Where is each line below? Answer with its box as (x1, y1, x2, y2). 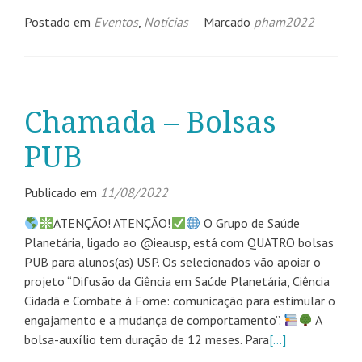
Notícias (144, 14, 188, 30)
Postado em (24, 14, 94, 30)
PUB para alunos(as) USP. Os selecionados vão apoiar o (24, 254, 321, 270)
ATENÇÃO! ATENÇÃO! (53, 215, 171, 231)
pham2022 (254, 14, 314, 30)
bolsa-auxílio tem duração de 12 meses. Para (24, 331, 269, 347)
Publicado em (24, 184, 100, 200)
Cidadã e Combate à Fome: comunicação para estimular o (24, 293, 335, 309)
